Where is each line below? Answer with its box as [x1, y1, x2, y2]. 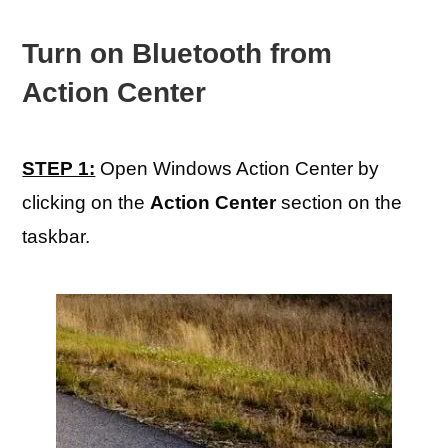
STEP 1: [22, 158, 96, 179]
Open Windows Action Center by [95, 158, 380, 179]
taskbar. [22, 226, 91, 247]
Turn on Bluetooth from [22, 38, 333, 69]
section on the [276, 192, 403, 213]
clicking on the [22, 192, 151, 213]
